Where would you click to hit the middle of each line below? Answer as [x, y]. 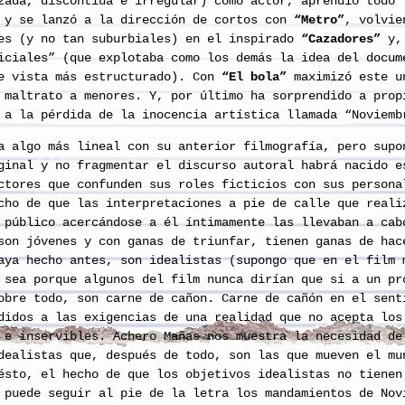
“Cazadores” [341, 39]
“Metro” [319, 20]
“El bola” [254, 77]
